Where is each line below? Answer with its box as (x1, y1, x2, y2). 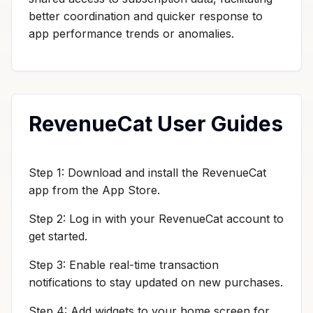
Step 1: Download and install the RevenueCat (29, 165, 266, 180)
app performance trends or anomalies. (29, 26, 234, 41)
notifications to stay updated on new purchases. (29, 275, 283, 289)
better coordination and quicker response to (29, 8, 263, 23)
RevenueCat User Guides (29, 110, 283, 136)
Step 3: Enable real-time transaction (29, 257, 219, 272)
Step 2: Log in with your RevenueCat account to (29, 211, 284, 226)
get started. (29, 228, 87, 243)
